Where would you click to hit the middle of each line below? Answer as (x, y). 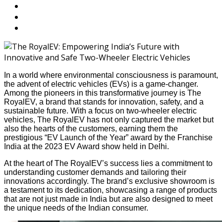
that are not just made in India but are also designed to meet (108, 199)
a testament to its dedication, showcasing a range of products (111, 190)
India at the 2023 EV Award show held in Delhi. (86, 146)
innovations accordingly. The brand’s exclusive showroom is (109, 181)
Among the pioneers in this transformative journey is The (103, 93)
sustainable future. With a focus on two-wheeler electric (100, 111)
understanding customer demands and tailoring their (95, 172)
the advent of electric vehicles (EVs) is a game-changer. (101, 84)
